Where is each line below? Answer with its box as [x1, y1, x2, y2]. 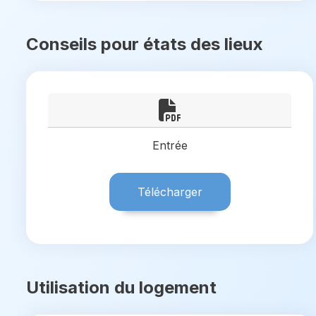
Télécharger [137, 185, 202, 199]
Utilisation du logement [26, 277, 217, 298]
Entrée [152, 138, 188, 152]
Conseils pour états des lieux [26, 34, 263, 54]
